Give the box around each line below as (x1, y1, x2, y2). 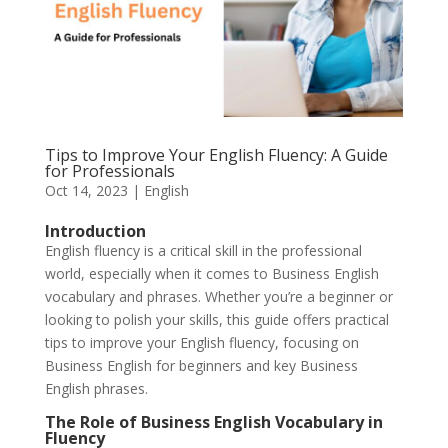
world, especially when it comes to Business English (44, 264, 379, 284)
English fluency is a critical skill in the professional (44, 241, 362, 261)
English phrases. (44, 379, 148, 399)
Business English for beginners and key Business (44, 356, 358, 376)
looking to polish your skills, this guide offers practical (44, 310, 389, 330)
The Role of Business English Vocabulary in (44, 411, 383, 434)
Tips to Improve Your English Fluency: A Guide (44, 144, 388, 167)
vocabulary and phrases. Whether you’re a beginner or (44, 287, 393, 307)
